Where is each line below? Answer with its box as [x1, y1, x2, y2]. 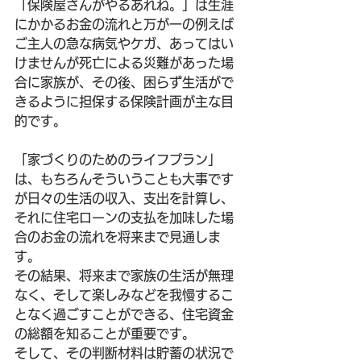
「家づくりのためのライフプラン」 [15, 153, 221, 166]
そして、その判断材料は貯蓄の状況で [15, 346, 234, 359]
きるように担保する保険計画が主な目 [15, 95, 234, 108]
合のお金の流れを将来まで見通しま [15, 230, 221, 243]
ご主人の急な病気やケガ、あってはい [15, 37, 234, 50]
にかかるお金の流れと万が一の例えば [15, 18, 234, 31]
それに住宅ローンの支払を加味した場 [15, 211, 234, 224]
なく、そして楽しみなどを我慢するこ [15, 288, 234, 301]
